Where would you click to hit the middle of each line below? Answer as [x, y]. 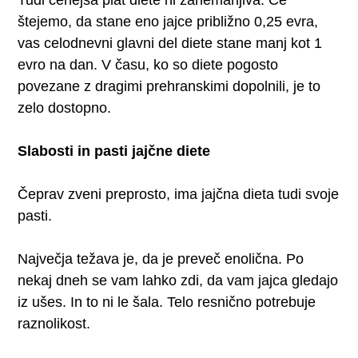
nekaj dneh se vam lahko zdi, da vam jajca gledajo [178, 280]
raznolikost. [54, 323]
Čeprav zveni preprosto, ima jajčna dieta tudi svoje [179, 194]
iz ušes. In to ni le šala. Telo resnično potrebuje [167, 302]
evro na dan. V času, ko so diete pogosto [148, 64]
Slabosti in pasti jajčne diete [114, 151]
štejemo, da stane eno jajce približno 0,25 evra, [168, 21]
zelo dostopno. [65, 107]
